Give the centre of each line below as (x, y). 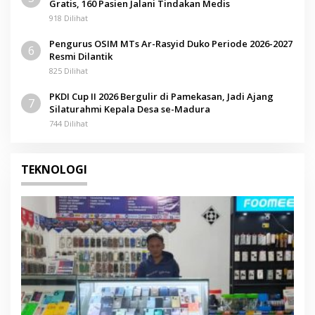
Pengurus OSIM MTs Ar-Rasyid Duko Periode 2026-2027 (171, 43)
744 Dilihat (69, 123)
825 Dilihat (69, 70)
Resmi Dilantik (81, 56)
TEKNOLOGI (54, 169)
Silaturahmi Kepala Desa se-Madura (130, 109)
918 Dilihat (69, 18)
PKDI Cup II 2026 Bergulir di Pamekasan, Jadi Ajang (161, 96)
